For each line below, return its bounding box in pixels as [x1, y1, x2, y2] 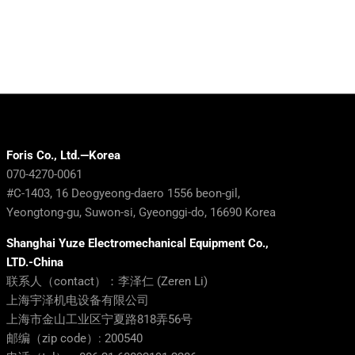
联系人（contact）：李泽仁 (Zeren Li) [6, 274, 208, 288]
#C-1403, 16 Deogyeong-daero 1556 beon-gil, [6, 186, 240, 200]
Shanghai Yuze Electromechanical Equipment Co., [6, 236, 269, 250]
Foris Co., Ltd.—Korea [6, 148, 120, 162]
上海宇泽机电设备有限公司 [6, 293, 149, 307]
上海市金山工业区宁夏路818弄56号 [6, 312, 193, 326]
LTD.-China [6, 255, 63, 269]
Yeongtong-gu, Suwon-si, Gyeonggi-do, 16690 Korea [6, 205, 276, 219]
